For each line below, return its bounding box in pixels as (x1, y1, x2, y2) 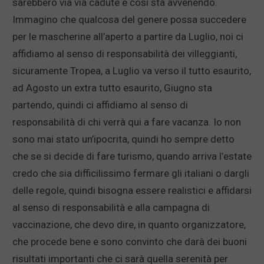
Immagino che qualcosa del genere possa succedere (12, 14, 246, 26)
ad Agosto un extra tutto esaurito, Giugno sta (12, 82, 212, 94)
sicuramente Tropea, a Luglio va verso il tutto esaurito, (12, 65, 251, 77)
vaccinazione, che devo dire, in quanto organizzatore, (12, 219, 246, 231)
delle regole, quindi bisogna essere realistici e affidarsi (12, 184, 252, 197)
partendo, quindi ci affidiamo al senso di (12, 99, 188, 111)
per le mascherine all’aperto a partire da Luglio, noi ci (12, 31, 243, 43)
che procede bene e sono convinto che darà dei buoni (12, 236, 247, 248)
